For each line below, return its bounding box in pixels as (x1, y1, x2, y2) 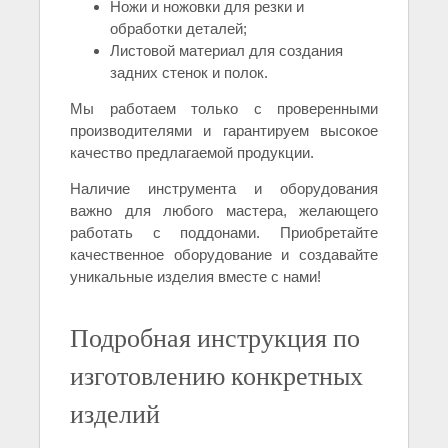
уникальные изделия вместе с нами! (70, 268, 321, 286)
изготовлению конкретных (70, 358, 363, 393)
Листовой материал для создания (110, 42, 343, 60)
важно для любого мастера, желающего (70, 202, 378, 220)
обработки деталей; (110, 20, 247, 38)
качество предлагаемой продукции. (70, 144, 314, 162)
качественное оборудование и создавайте (70, 246, 378, 264)
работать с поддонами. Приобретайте (70, 224, 378, 242)
